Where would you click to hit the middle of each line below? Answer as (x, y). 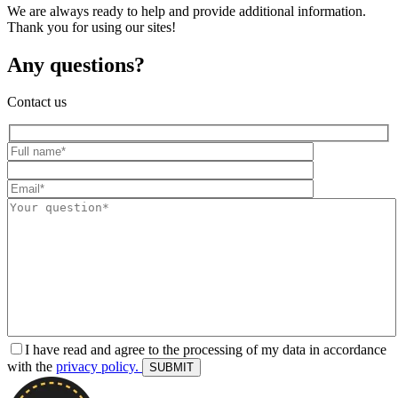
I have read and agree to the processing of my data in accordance (206, 350)
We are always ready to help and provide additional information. (187, 11)
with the (32, 367)
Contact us (37, 102)
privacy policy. (99, 367)
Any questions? (76, 64)
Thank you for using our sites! (92, 27)
